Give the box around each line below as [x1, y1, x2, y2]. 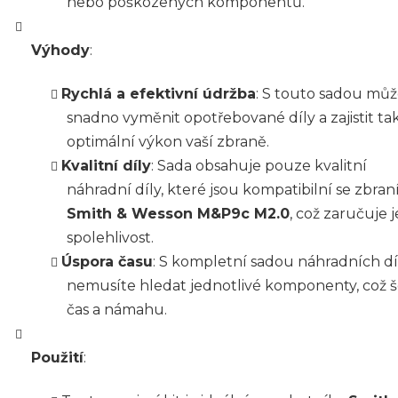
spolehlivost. [67, 228, 154, 246]
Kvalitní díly [61, 156, 151, 174]
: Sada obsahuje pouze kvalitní [151, 156, 367, 174]
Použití [31, 348, 84, 366]
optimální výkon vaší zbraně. [67, 132, 269, 150]
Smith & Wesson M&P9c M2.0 [67, 204, 290, 222]
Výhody [31, 41, 90, 59]
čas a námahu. [67, 300, 167, 318]
